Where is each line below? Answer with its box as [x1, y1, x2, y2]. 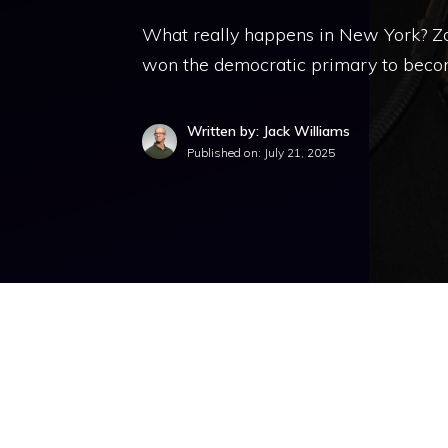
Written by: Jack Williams [187, 122, 350, 140]
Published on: [187, 145, 264, 160]
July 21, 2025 [264, 145, 335, 160]
